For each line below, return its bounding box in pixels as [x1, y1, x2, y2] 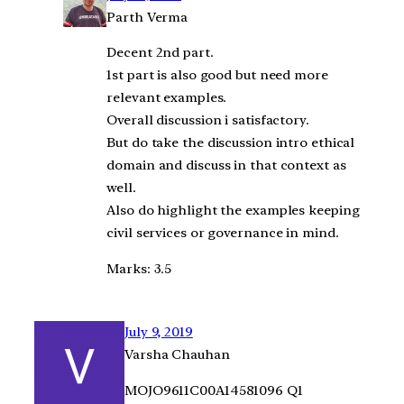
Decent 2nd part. [106, 44, 214, 61]
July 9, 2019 [124, 323, 193, 340]
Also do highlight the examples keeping [106, 202, 360, 219]
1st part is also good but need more [106, 67, 328, 84]
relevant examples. [106, 89, 226, 106]
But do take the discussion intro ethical [106, 134, 355, 151]
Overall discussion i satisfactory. [106, 112, 309, 129]
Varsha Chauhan [124, 345, 230, 363]
